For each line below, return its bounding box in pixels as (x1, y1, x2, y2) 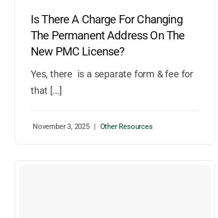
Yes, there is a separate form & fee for (30, 68, 193, 80)
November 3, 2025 (32, 122, 90, 131)
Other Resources (100, 122, 153, 131)
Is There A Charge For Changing (30, 13, 182, 27)
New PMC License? (30, 45, 125, 59)
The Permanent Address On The (30, 29, 185, 43)
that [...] (30, 85, 62, 97)
